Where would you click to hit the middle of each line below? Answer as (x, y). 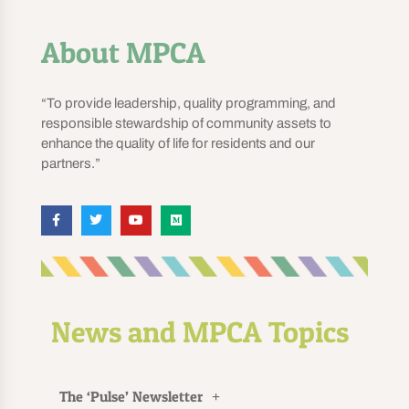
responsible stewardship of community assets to (186, 124)
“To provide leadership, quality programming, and (188, 104)
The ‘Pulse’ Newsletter (131, 396)
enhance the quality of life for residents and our (178, 144)
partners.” (70, 164)
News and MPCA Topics (199, 331)
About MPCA (123, 53)
